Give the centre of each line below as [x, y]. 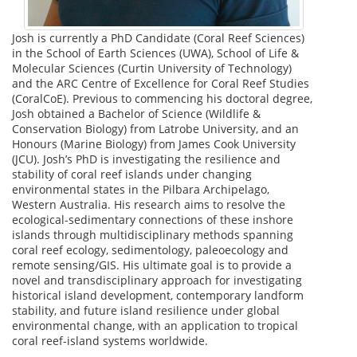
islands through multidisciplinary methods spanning [153, 235]
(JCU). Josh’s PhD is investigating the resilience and [146, 159]
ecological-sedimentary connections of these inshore [153, 220]
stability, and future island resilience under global [146, 311]
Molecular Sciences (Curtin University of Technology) [152, 69]
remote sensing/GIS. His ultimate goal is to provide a [152, 265]
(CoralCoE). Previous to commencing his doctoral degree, [162, 99]
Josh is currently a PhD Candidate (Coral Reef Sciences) [158, 38]
